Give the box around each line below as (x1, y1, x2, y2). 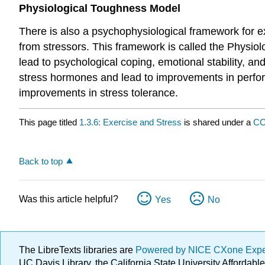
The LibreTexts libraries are (19, 245, 135, 255)
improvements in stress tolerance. (19, 86, 178, 99)
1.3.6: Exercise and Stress (79, 117, 182, 128)
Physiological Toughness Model (19, 2, 180, 14)
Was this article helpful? (19, 194, 118, 205)
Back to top (19, 156, 63, 167)
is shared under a (182, 117, 253, 128)
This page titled (19, 117, 79, 128)
